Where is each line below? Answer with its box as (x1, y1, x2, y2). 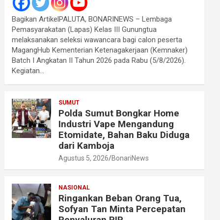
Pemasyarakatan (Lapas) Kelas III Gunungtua (12, 25, 157, 34)
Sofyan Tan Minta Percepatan (58, 203, 186, 215)
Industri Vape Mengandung (58, 118, 174, 130)
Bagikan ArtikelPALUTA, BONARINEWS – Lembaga (12, 15, 172, 24)
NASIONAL (58, 184, 90, 191)
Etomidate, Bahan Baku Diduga (58, 129, 190, 140)
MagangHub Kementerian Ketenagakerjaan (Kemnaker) (12, 46, 188, 55)
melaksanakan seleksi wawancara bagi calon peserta (12, 35, 183, 44)
